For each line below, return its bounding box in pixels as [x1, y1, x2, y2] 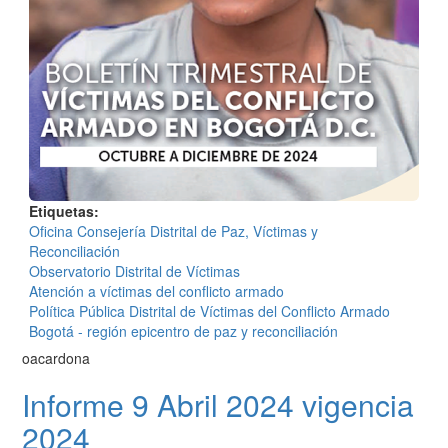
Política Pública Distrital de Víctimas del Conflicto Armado [29, 301, 390, 322]
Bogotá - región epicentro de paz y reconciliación [29, 321, 338, 342]
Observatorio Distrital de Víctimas [29, 261, 240, 282]
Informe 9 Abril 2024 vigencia [22, 383, 414, 427]
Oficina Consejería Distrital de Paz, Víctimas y [29, 221, 318, 242]
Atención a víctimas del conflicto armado [29, 281, 284, 302]
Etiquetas [29, 201, 94, 222]
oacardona [22, 348, 90, 369]
